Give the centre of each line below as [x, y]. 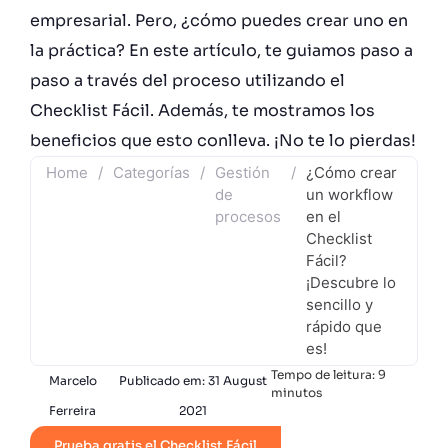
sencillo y [339, 305]
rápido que [344, 327]
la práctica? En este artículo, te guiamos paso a [221, 51]
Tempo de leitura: [322, 375]
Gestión [242, 173]
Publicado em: [162, 381]
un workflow [349, 195]
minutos [296, 393]
